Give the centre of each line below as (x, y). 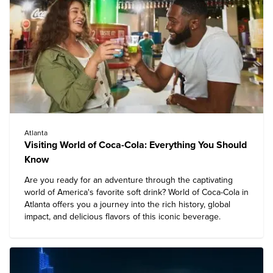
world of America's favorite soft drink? (96, 192)
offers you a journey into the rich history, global (140, 204)
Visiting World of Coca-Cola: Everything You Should (136, 145)
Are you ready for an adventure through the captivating (129, 180)
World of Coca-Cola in (208, 192)
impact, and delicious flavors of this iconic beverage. (122, 217)
